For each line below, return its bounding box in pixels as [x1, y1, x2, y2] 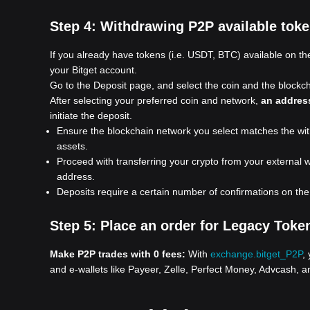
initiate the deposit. [50, 110, 132, 121]
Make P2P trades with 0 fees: [50, 248, 188, 259]
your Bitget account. [50, 64, 137, 75]
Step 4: [50, 19, 100, 34]
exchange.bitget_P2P [210, 248, 302, 259]
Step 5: [50, 218, 100, 233]
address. [57, 171, 95, 182]
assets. [57, 140, 88, 152]
